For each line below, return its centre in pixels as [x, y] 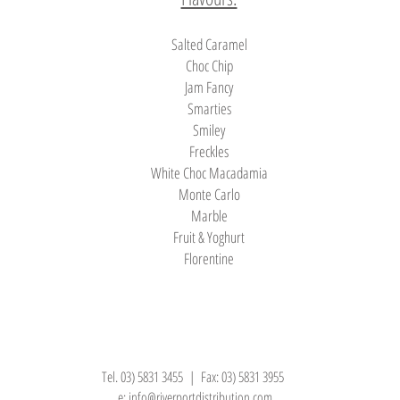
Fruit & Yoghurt [209, 237]
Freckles [209, 151]
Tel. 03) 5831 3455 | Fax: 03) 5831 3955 [195, 377]
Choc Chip [209, 66]
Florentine [209, 258]
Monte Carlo [209, 194]
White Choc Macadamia [209, 173]
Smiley [209, 130]
